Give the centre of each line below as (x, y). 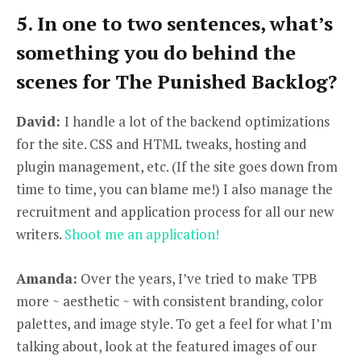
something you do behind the (156, 53)
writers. (40, 234)
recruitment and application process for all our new (175, 212)
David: (40, 122)
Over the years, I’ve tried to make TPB (197, 278)
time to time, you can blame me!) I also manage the (174, 189)
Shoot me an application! (142, 234)
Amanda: (47, 278)
